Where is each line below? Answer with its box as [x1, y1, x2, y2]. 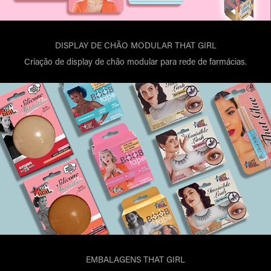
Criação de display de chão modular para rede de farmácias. [24, 55, 247, 67]
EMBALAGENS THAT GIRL [86, 253, 185, 266]
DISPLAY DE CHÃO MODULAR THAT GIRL [54, 39, 217, 51]
